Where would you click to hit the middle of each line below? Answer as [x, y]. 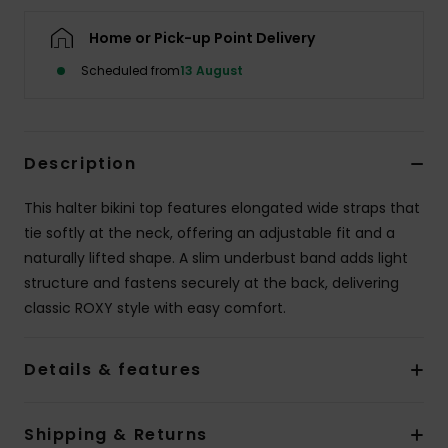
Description [80, 164]
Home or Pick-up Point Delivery [202, 38]
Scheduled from [130, 71]
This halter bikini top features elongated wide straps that [222, 208]
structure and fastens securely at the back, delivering [211, 283]
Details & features [113, 370]
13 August [211, 71]
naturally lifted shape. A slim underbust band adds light [216, 258]
